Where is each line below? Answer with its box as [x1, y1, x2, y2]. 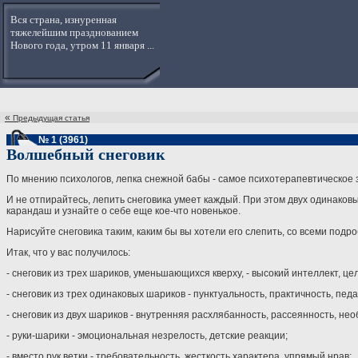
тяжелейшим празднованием [10, 26, 138, 38]
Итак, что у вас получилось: [6, 247, 130, 258]
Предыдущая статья [13, 113, 89, 122]
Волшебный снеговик [6, 145, 165, 163]
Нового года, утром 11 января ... [10, 39, 154, 51]
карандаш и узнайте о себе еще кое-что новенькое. [6, 205, 241, 217]
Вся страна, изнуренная [10, 14, 117, 26]
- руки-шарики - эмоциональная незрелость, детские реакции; [6, 330, 288, 341]
